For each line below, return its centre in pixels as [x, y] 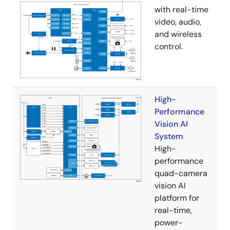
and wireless [178, 34]
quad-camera [181, 174]
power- [169, 223]
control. [169, 47]
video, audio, [178, 22]
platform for [177, 198]
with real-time [181, 10]
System [169, 137]
